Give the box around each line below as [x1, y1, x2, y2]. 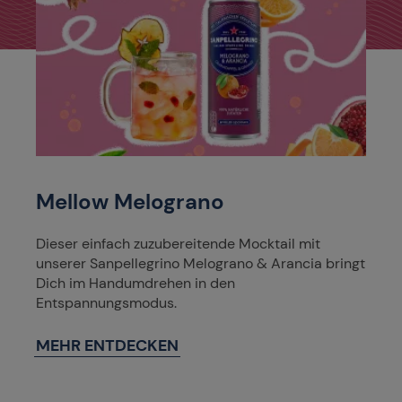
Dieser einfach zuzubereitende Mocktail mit [36, 234, 320, 254]
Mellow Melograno [36, 188, 224, 216]
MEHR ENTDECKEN [36, 335, 179, 357]
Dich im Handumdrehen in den [36, 274, 235, 293]
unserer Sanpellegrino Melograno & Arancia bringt [36, 254, 365, 274]
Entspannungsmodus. [36, 293, 177, 313]
